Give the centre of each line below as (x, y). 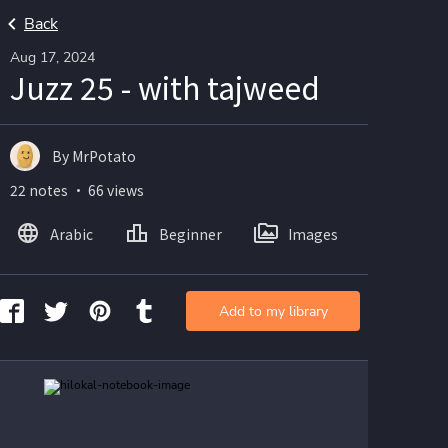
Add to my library (273, 311)
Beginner (190, 233)
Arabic (71, 233)
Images (313, 233)
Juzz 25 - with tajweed (165, 87)
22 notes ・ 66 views (77, 190)
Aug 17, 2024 (52, 57)
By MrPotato (94, 155)
